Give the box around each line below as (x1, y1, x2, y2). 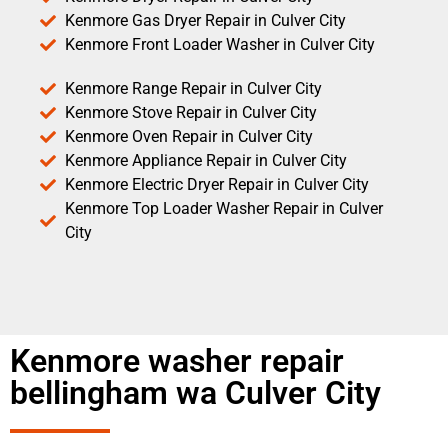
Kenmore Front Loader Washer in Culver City (65, 34, 375, 54)
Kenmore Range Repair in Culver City (65, 78, 322, 98)
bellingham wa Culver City (10, 373, 381, 412)
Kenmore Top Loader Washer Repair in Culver (65, 198, 383, 218)
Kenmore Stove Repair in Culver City (65, 102, 317, 122)
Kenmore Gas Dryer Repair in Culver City (65, 10, 346, 30)
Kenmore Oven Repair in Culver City (65, 126, 313, 146)
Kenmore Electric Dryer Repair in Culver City (65, 174, 369, 194)
